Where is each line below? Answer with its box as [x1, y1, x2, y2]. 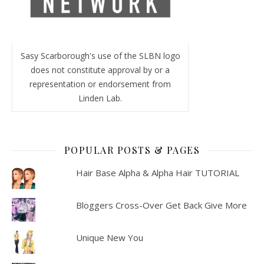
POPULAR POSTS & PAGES [64, 144, 200, 156]
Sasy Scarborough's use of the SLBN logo [20, 50, 180, 61]
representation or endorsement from [29, 78, 171, 90]
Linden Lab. [78, 93, 122, 104]
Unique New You [75, 232, 143, 243]
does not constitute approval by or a [31, 64, 170, 75]
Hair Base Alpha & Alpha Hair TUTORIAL [75, 167, 239, 179]
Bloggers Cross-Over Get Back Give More [75, 199, 247, 211]
